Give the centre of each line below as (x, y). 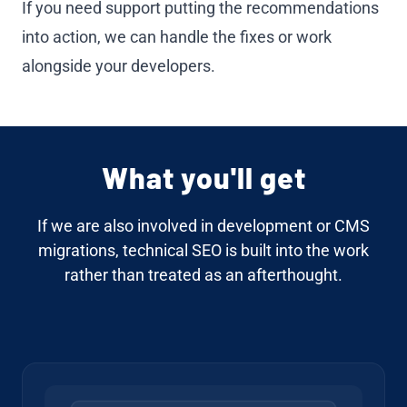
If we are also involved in (127, 226)
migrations (77, 251)
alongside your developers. (119, 66)
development (265, 226)
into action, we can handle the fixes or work (177, 37)
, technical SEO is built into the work (242, 251)
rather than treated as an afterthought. (203, 275)
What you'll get (203, 178)
